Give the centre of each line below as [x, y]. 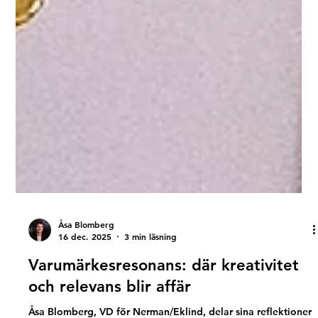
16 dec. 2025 [85, 268]
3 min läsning [151, 268]
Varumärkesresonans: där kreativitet [164, 297]
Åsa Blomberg [87, 255]
